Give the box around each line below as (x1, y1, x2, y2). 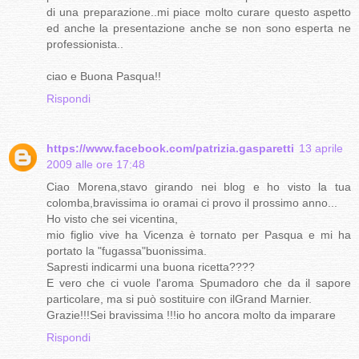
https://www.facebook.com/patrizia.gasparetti (46, 142, 294, 155)
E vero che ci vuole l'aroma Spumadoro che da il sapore (46, 276, 351, 290)
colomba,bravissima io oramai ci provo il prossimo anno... (46, 196, 337, 210)
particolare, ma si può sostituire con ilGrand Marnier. (46, 292, 312, 306)
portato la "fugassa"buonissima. (46, 244, 207, 258)
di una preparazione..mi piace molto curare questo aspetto (46, 6, 351, 19)
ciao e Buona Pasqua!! (46, 70, 161, 83)
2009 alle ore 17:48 (46, 158, 145, 171)
